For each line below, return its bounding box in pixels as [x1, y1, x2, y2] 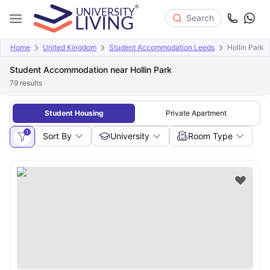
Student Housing [44, 108, 104, 118]
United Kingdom [43, 43, 96, 52]
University [110, 131, 149, 141]
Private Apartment [166, 108, 227, 118]
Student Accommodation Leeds [109, 43, 215, 52]
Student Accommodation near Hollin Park [10, 64, 172, 75]
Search [186, 12, 214, 23]
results [18, 78, 42, 87]
